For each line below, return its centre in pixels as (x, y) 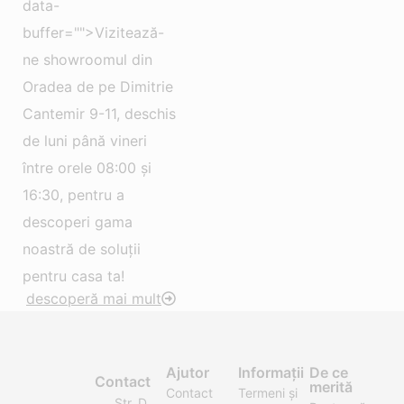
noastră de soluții (82, 249)
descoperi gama (78, 222)
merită (331, 387)
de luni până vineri (85, 141)
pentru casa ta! (73, 276)
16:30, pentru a (73, 195)
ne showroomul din (87, 60)
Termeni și (267, 393)
